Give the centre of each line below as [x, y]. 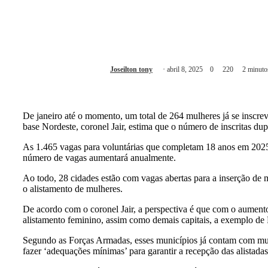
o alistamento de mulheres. [73, 188]
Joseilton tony [131, 70]
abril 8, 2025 [185, 70]
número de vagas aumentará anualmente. [99, 157]
